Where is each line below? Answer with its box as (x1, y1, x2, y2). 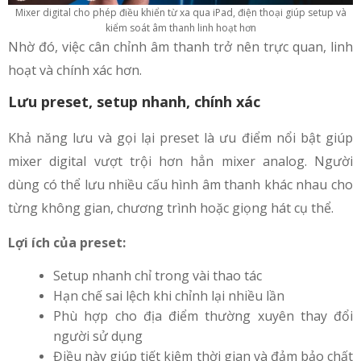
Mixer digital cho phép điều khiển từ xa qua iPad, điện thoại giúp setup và (15, 6, 346, 20)
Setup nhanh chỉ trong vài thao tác (53, 267, 262, 285)
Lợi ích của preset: (8, 234, 126, 252)
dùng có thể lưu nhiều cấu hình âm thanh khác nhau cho (8, 176, 353, 194)
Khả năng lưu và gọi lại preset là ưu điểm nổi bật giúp (8, 129, 353, 147)
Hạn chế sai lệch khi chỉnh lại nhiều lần (53, 287, 284, 305)
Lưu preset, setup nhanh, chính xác (8, 92, 260, 112)
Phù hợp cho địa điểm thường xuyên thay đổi (53, 307, 353, 326)
